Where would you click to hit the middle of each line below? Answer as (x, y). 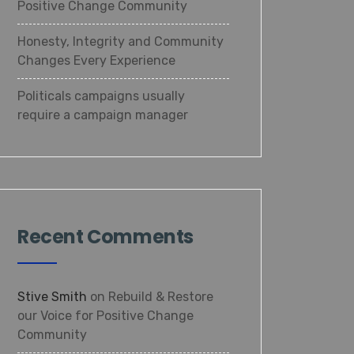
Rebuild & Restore (161, 297)
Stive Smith (52, 297)
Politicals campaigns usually (101, 96)
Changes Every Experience (96, 60)
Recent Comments (105, 237)
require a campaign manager (103, 115)
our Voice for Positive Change (105, 316)
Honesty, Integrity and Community (121, 41)
